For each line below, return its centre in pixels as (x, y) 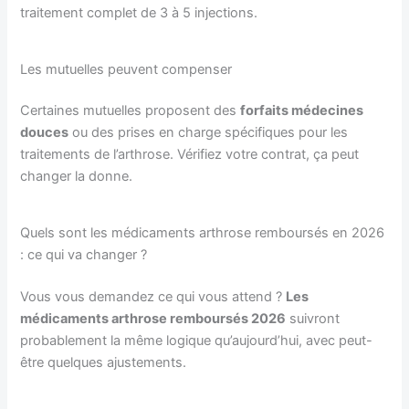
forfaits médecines (302, 111)
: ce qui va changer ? (84, 254)
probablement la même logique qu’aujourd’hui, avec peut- (197, 340)
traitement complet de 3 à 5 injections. (139, 13)
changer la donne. (77, 177)
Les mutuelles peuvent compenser (126, 69)
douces (45, 133)
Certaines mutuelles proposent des (131, 111)
